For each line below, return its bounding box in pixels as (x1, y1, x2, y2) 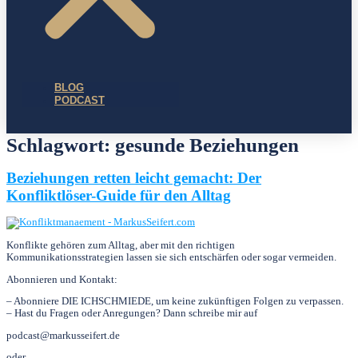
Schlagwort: (6, 133, 115, 156)
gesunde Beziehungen (115, 133, 299, 156)
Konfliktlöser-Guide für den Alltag (6, 186, 231, 204)
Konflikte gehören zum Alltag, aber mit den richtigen (6, 239, 235, 251)
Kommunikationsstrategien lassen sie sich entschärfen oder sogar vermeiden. (6, 251, 336, 263)
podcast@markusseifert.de (6, 329, 120, 341)
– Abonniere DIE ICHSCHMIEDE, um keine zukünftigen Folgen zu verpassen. (6, 296, 344, 308)
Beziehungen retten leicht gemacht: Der (6, 169, 261, 186)
